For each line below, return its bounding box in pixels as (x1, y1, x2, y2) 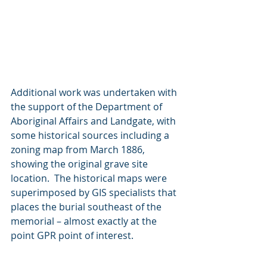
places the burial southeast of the (11, 200, 164, 213)
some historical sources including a (11, 128, 172, 142)
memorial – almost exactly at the (11, 214, 159, 228)
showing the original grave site (11, 157, 150, 170)
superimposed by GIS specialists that (11, 185, 179, 199)
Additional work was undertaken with (11, 85, 179, 99)
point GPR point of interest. (11, 228, 136, 242)
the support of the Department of (11, 100, 164, 113)
